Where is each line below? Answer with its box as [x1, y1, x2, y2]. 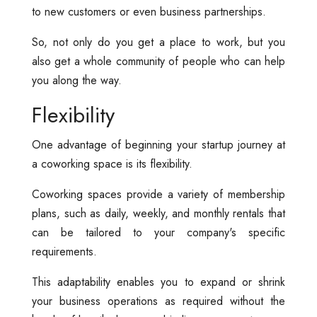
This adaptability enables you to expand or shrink [32, 273, 285, 290]
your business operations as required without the [32, 292, 285, 309]
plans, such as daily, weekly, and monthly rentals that [32, 204, 285, 221]
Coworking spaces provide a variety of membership [32, 185, 285, 202]
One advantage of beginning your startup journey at [32, 136, 285, 153]
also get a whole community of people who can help [32, 52, 285, 69]
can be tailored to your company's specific [32, 224, 285, 241]
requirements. [32, 243, 97, 260]
